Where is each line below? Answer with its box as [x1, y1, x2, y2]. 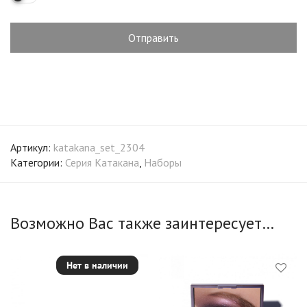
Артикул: [10, 140, 53, 154]
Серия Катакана [65, 156, 139, 169]
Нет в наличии [66, 259, 128, 271]
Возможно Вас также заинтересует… [10, 212, 274, 234]
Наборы [144, 156, 182, 169]
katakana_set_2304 [53, 140, 145, 154]
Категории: [10, 156, 65, 169]
